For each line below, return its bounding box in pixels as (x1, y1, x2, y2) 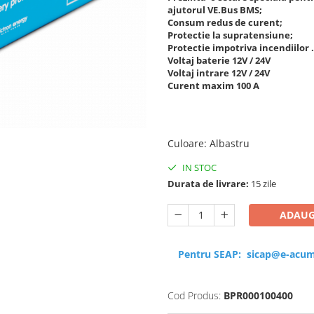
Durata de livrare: (168, 177, 249, 190)
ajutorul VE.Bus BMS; (168, 4, 262, 16)
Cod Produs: (168, 289, 221, 302)
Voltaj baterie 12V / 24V (168, 54, 271, 67)
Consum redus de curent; (168, 16, 282, 29)
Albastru (210, 137, 250, 150)
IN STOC (180, 161, 217, 174)
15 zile (249, 177, 276, 190)
